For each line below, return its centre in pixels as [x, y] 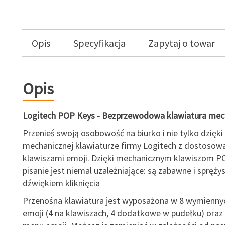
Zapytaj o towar [182, 43]
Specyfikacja [99, 43]
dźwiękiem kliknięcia [61, 183]
